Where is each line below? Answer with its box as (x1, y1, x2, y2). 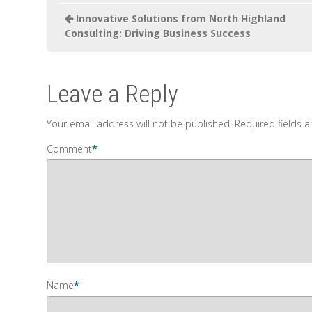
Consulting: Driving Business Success (65, 26, 251, 40)
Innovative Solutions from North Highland (76, 12, 286, 25)
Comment (47, 142, 93, 155)
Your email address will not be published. (47, 117, 233, 130)
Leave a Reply (47, 80, 179, 109)
